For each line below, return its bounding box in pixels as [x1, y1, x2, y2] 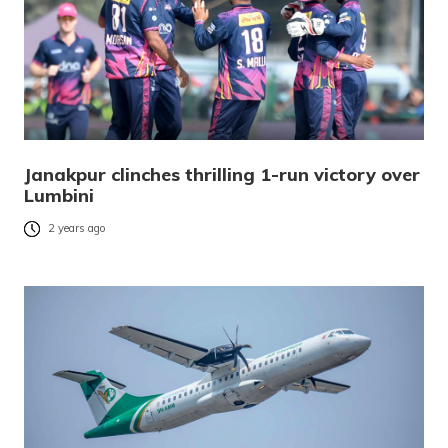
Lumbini [24, 184, 94, 208]
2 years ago [48, 221, 106, 236]
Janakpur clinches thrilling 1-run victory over [24, 163, 420, 187]
